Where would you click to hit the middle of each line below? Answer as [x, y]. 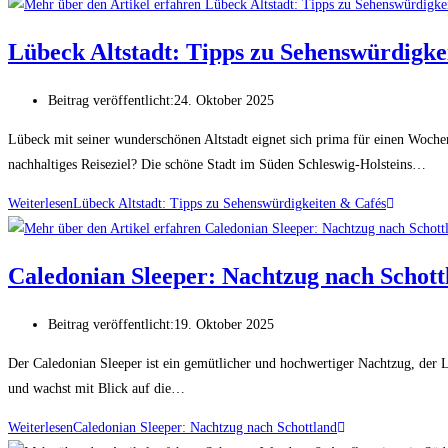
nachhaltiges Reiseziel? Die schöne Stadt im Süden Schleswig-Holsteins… [217, 165]
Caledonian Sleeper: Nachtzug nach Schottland [205, 428]
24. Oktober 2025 [224, 101]
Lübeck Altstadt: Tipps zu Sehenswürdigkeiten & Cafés [229, 204]
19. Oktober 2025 [224, 325]
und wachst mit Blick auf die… [96, 389]
